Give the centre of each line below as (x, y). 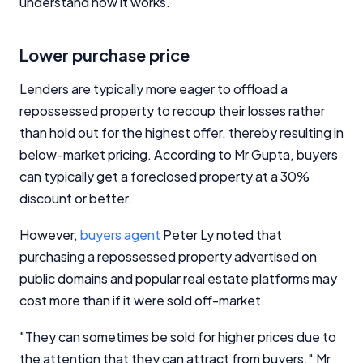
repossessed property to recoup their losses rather (172, 110)
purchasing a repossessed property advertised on (168, 256)
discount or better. (76, 198)
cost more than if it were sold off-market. (142, 300)
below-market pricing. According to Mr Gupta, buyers (179, 154)
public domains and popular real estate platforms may (178, 278)
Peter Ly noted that (221, 234)
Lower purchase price (105, 54)
